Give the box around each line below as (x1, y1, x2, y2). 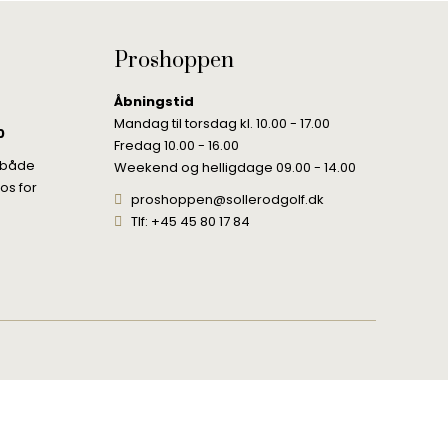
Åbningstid (113, 92, 194, 111)
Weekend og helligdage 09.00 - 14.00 (113, 158, 356, 177)
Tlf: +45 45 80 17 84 (130, 212, 250, 231)
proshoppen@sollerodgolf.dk (130, 190, 324, 209)
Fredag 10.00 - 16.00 (113, 136, 239, 155)
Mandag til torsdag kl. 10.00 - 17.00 (113, 114, 330, 133)
